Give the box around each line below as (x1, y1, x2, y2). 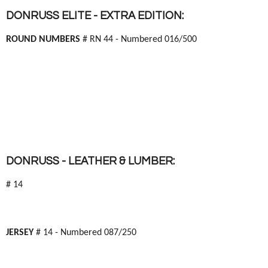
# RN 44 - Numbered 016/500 (83, 35, 197, 44)
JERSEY (6, 228, 36, 237)
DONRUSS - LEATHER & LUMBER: (6, 156, 175, 167)
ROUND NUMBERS (6, 35, 83, 44)
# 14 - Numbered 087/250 (36, 228, 136, 237)
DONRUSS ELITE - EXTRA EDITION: (6, 10, 184, 22)
